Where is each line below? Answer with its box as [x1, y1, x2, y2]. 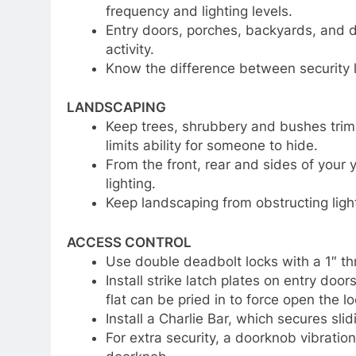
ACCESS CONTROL [67, 234, 192, 250]
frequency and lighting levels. [105, 2, 292, 19]
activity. [105, 41, 154, 57]
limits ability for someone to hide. [105, 137, 318, 153]
